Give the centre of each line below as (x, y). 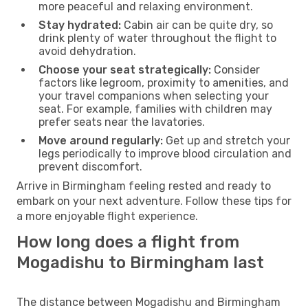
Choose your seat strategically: (125, 69)
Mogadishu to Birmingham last (140, 262)
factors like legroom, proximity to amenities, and (164, 82)
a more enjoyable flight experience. (107, 216)
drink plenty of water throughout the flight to (157, 38)
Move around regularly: (101, 140)
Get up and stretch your (227, 140)
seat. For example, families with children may (155, 109)
